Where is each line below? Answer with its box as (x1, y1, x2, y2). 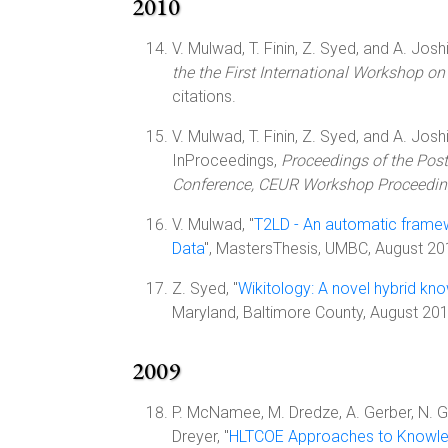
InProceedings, (172, 151, 281, 170)
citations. (172, 87, 236, 106)
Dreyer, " (172, 427, 229, 446)
